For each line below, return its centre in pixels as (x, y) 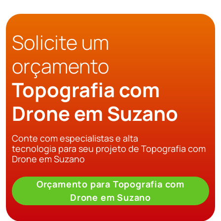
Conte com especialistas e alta (75, 138)
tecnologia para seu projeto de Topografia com (109, 149)
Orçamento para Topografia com (110, 184)
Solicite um (60, 42)
